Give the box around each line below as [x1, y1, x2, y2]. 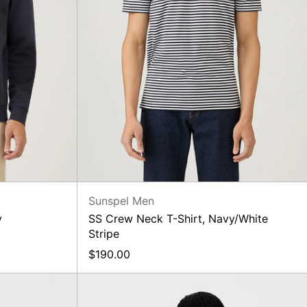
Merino [191, 273, 228, 287]
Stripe [88, 226, 119, 241]
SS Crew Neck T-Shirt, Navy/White [88, 211, 268, 225]
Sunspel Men [88, 193, 154, 208]
